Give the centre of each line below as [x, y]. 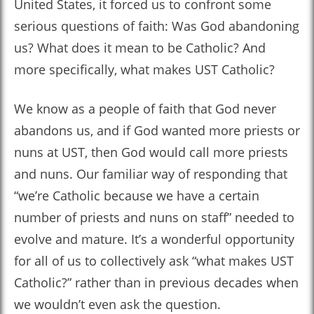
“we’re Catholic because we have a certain [137, 196]
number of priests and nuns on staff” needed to [154, 217]
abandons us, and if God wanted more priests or [157, 130]
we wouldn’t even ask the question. [117, 304]
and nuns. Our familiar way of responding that [151, 174]
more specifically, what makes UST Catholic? [144, 69]
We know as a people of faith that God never [145, 109]
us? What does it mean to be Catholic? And [140, 48]
